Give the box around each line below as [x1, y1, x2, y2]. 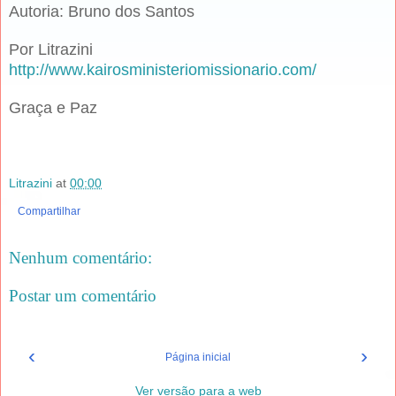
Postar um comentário [9, 286, 156, 306]
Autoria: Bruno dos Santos [9, 3, 194, 21]
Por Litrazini [9, 41, 93, 59]
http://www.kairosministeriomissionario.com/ [9, 61, 316, 80]
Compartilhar [18, 204, 80, 217]
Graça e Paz [9, 99, 97, 118]
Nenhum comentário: [9, 247, 152, 267]
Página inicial [165, 350, 231, 363]
